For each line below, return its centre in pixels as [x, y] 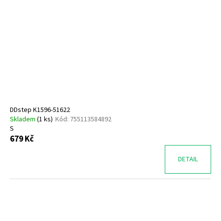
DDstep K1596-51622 [40, 110]
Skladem [23, 119]
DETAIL [188, 159]
